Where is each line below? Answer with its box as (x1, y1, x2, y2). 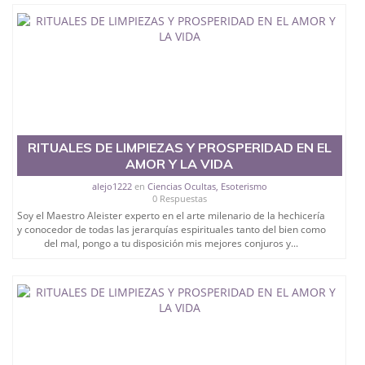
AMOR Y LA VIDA (125, 156, 234, 173)
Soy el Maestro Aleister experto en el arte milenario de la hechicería (17, 209, 326, 223)
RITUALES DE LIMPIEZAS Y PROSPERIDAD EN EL (27, 139, 332, 156)
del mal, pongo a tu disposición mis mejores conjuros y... (44, 236, 299, 251)
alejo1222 (91, 180, 132, 193)
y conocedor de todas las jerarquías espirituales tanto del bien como (16, 222, 326, 237)
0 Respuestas (152, 192, 207, 205)
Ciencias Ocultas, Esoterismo (147, 180, 267, 193)
